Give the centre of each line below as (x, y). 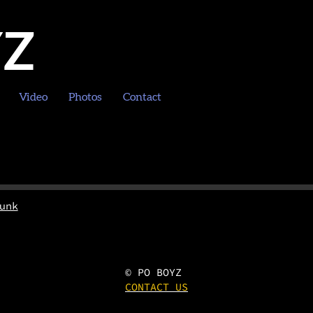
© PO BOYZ (156, 272)
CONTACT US (156, 287)
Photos (86, 97)
